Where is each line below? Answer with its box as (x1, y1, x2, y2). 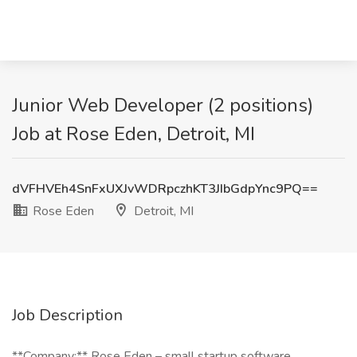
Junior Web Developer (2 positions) (12, 92, 313, 118)
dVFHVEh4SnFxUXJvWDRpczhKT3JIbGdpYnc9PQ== (12, 180, 318, 198)
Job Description (12, 304, 123, 326)
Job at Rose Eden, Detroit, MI (12, 121, 255, 147)
